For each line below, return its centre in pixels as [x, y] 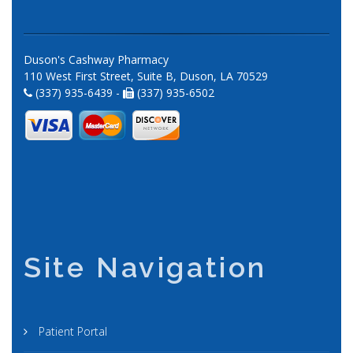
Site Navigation [145, 267]
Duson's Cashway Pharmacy [96, 59]
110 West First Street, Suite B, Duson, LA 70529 [146, 76]
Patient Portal [71, 331]
